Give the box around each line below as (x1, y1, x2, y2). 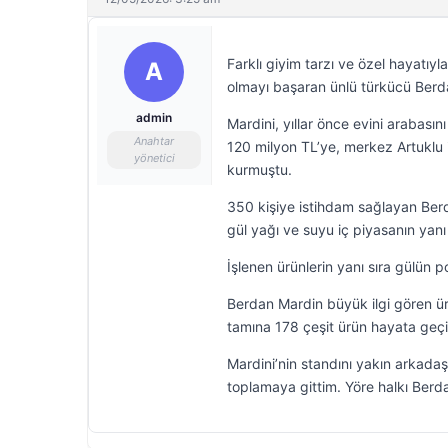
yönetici (133, 151, 175, 165)
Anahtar (134, 134, 174, 148)
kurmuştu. (227, 161, 292, 178)
